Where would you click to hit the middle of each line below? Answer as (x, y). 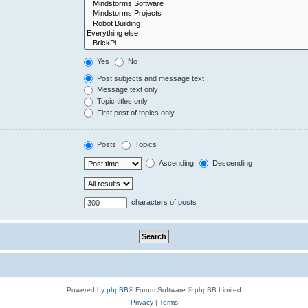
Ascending (176, 163)
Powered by (87, 289)
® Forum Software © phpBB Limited (185, 289)
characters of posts (163, 202)
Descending (232, 163)
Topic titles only (122, 101)
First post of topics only (135, 112)
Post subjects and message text (150, 78)
